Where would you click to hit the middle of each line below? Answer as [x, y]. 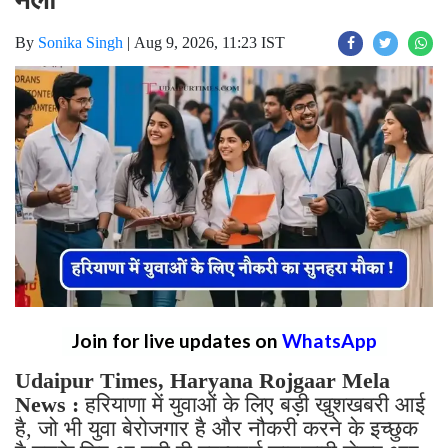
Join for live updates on [176, 340]
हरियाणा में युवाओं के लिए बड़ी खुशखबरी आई [252, 404]
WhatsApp [329, 340]
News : [47, 404]
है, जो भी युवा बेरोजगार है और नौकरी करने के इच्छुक [216, 428]
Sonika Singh [80, 43]
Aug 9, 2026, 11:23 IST [209, 43]
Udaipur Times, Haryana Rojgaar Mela [202, 380]
